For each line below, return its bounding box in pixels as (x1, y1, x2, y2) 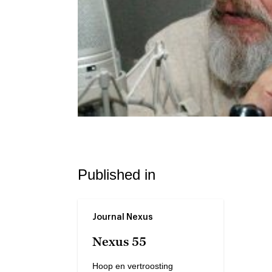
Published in (78, 166, 155, 183)
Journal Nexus (92, 212, 153, 222)
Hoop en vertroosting (92, 260, 173, 271)
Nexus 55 (92, 234, 146, 249)
